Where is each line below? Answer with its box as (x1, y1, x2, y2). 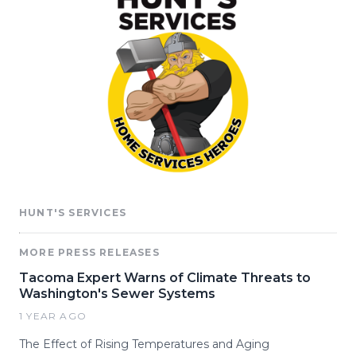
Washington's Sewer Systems (19, 286, 215, 301)
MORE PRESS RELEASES (19, 246, 160, 258)
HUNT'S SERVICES (19, 207, 126, 219)
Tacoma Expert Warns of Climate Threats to (19, 270, 311, 285)
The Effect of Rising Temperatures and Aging (19, 337, 269, 351)
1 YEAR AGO (19, 310, 87, 322)
